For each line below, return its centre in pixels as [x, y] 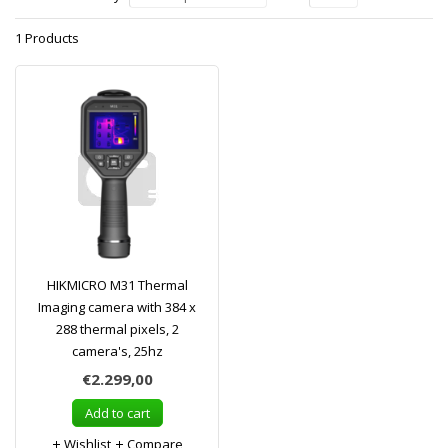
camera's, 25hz [117, 351]
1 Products [47, 38]
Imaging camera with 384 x [117, 307]
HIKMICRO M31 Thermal [117, 285]
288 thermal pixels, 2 [117, 329]
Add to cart [117, 413]
